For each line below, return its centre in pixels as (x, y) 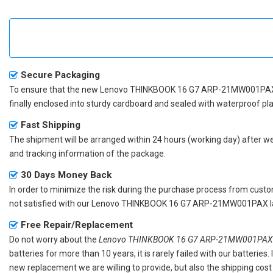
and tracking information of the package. (87, 153)
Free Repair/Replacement (77, 225)
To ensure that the (45, 89)
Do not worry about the (54, 239)
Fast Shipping (51, 125)
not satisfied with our (50, 203)
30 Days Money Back (66, 175)
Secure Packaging (60, 75)
